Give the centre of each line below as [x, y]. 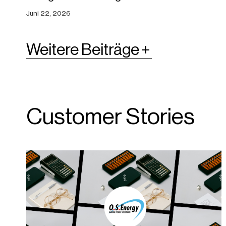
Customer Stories [110, 117]
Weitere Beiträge [83, 50]
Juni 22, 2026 [48, 13]
